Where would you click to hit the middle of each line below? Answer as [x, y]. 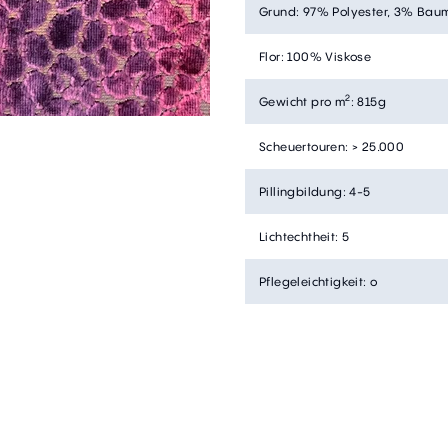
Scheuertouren [302, 146]
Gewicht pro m [302, 101]
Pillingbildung [301, 191]
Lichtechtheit [297, 236]
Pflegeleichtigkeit [311, 281]
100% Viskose [329, 56]
